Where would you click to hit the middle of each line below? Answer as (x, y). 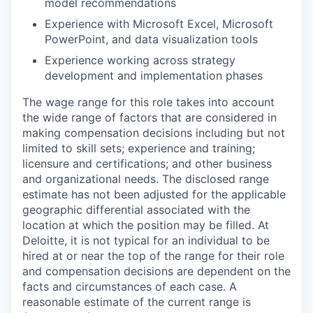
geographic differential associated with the (136, 209)
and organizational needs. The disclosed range (146, 179)
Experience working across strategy (140, 60)
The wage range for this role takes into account (148, 102)
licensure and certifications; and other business (147, 163)
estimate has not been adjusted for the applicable (154, 194)
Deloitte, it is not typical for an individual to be (146, 240)
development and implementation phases (154, 75)
